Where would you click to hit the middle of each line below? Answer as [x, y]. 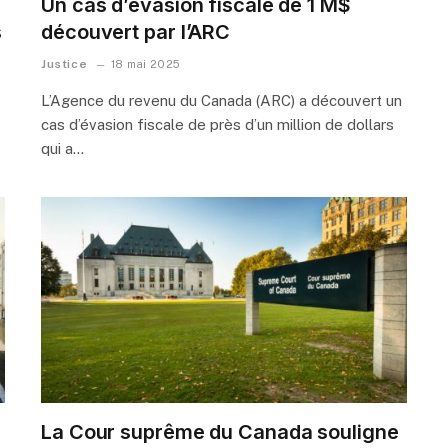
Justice [64, 63]
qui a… [62, 148]
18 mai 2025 [145, 63]
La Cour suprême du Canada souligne [220, 431]
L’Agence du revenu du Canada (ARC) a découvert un [221, 100]
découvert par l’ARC [136, 31]
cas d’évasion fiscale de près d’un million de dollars [217, 124]
